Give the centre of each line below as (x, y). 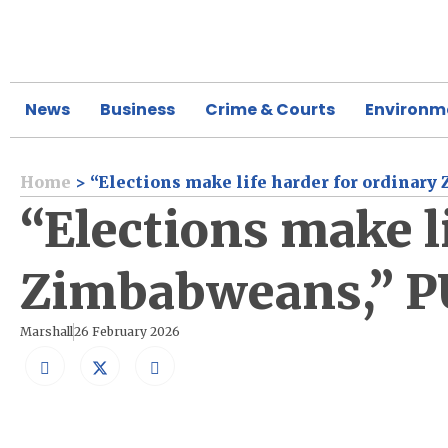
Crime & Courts (270, 109)
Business (137, 109)
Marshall (46, 331)
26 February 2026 (127, 331)
